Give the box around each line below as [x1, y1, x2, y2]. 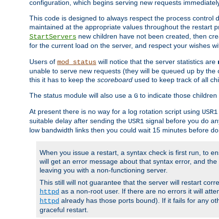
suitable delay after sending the [29, 117, 128, 125]
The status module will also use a [29, 91, 134, 100]
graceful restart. [40, 206, 88, 214]
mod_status [57, 58, 96, 66]
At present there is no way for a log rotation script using [29, 108, 202, 116]
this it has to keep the [29, 76, 97, 84]
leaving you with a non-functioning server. [40, 166, 168, 175]
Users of [29, 58, 57, 66]
